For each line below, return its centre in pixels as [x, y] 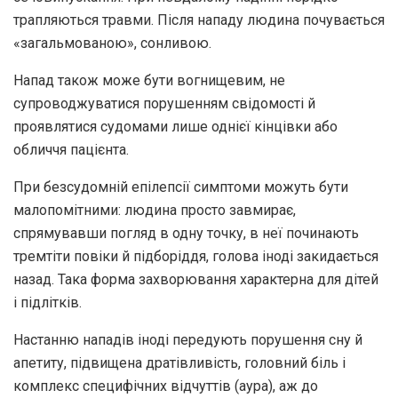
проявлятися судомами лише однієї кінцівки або [175, 126]
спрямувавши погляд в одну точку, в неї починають [186, 233]
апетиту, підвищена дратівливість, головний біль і [179, 362]
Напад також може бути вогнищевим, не [149, 80]
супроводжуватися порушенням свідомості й [164, 103]
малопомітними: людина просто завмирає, [155, 210]
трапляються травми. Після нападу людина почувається [199, 20]
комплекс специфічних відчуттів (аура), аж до [166, 386]
